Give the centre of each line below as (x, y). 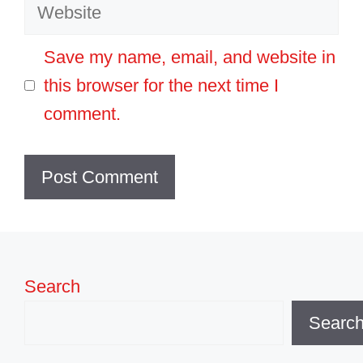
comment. (82, 113)
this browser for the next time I (161, 85)
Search (52, 286)
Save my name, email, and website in (190, 57)
